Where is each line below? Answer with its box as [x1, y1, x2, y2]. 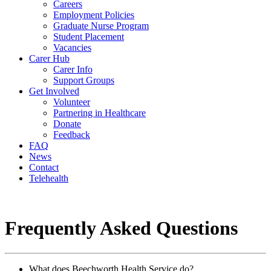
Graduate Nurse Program [53, 21, 149, 31]
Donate [53, 119, 81, 129]
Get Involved [29, 86, 79, 96]
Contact [29, 162, 59, 172]
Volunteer [53, 97, 90, 107]
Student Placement [53, 31, 124, 42]
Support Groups [53, 75, 114, 85]
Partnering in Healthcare [53, 108, 146, 118]
